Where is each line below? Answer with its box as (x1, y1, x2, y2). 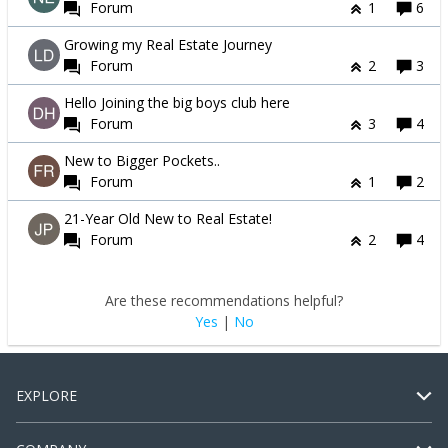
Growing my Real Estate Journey (64, 35, 272, 55)
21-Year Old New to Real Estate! (64, 209, 272, 229)
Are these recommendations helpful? (105, 291, 343, 311)
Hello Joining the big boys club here (64, 93, 290, 113)
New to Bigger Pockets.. (64, 151, 220, 171)
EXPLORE (16, 386, 77, 406)
